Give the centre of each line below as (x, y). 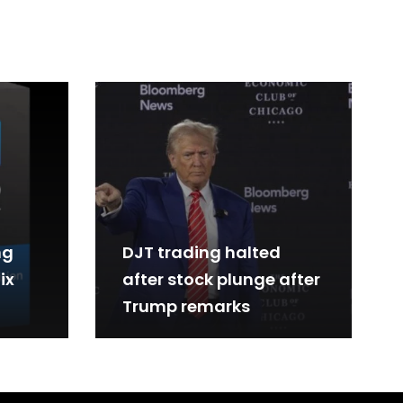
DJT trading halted (201, 253)
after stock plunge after (221, 280)
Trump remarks (186, 307)
